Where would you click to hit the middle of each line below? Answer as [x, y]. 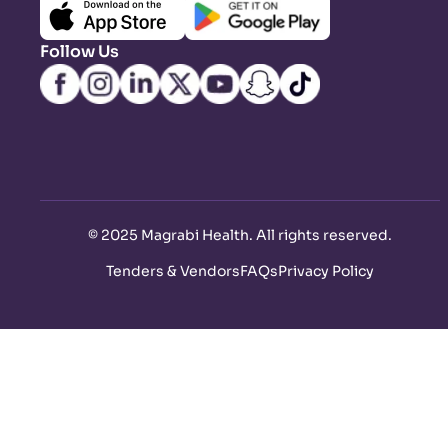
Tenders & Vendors [173, 271]
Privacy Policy [326, 271]
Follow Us [79, 52]
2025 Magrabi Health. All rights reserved [244, 235]
